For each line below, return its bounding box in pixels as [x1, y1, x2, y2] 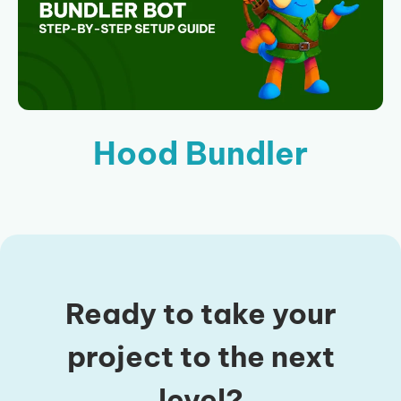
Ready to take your [64, 295, 337, 332]
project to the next [66, 338, 335, 375]
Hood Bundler [93, 133, 308, 174]
